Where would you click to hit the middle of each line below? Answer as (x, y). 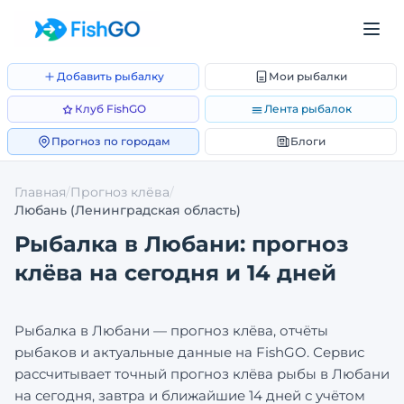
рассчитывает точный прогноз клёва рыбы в (173, 374)
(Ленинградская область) (154, 210)
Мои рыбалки (308, 76)
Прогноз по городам (110, 141)
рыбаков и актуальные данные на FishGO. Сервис (189, 352)
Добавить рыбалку (110, 76)
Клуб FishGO (110, 109)
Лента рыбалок (308, 109)
